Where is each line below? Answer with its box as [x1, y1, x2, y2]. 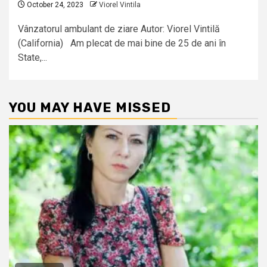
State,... [18, 52, 47, 64]
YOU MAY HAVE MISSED [9, 100, 171, 116]
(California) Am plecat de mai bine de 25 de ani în [18, 38, 226, 49]
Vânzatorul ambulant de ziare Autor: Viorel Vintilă [18, 23, 220, 35]
